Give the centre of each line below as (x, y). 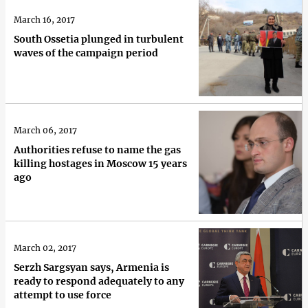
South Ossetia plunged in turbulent (99, 39)
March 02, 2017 (45, 247)
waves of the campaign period (86, 53)
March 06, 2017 (45, 130)
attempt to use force (63, 295)
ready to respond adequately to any (99, 281)
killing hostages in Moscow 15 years (100, 163)
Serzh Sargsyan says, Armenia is (91, 267)
